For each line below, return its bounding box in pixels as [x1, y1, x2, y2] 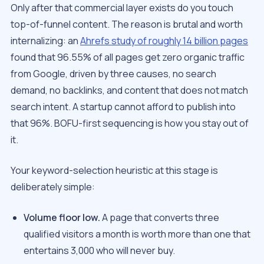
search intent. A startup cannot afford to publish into [11, 100, 236, 114]
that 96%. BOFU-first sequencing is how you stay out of [11, 117, 249, 130]
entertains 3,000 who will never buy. [24, 244, 176, 258]
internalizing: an [11, 34, 80, 48]
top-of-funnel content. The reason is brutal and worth [11, 18, 243, 31]
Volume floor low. [24, 211, 101, 225]
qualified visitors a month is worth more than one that [24, 227, 251, 241]
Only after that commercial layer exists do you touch [11, 1, 233, 15]
